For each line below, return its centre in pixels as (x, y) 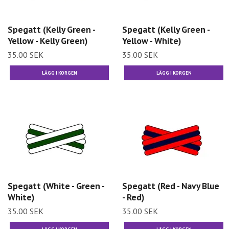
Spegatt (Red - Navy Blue (171, 186)
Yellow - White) (152, 40)
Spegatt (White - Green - (56, 186)
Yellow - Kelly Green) (48, 40)
